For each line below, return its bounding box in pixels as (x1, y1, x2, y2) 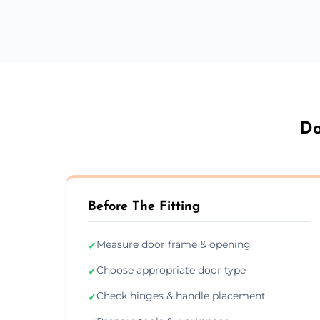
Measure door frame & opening (96, 237, 251, 251)
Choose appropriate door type (96, 263, 246, 276)
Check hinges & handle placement (96, 289, 266, 302)
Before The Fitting (88, 199, 200, 214)
